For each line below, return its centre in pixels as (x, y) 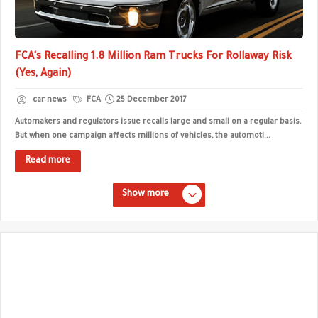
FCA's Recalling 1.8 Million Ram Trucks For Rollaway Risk (153, 57)
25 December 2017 (151, 100)
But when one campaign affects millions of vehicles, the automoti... (143, 136)
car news (50, 100)
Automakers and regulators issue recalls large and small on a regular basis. (158, 122)
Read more (48, 161)
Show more (146, 194)
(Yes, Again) (43, 75)
